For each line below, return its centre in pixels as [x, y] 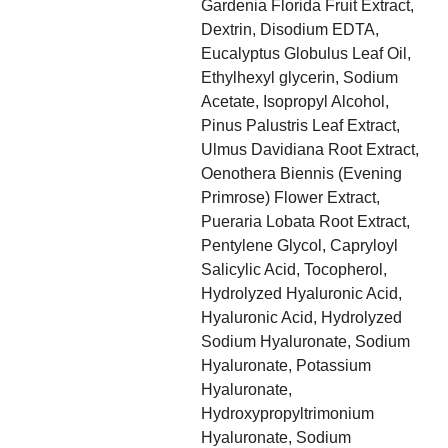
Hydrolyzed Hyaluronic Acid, [301, 293]
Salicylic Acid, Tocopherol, [293, 269]
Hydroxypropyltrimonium [287, 413]
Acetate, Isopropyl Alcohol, [294, 101]
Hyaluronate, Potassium [285, 365]
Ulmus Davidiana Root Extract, [309, 149]
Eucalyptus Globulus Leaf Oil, [305, 53]
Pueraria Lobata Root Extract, [305, 221]
